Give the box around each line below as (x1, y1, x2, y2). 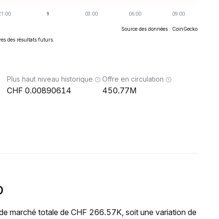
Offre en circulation (102, 75, 164, 83)
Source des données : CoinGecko (121, 26, 197, 32)
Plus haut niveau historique (7, 75, 93, 83)
